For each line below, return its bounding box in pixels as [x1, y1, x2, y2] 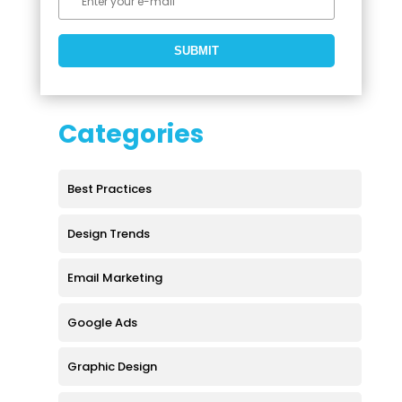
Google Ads [66, 313, 137, 331]
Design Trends [66, 224, 150, 242]
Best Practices [66, 180, 152, 197]
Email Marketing [66, 269, 162, 286]
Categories [57, 117, 204, 152]
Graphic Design [66, 358, 157, 375]
